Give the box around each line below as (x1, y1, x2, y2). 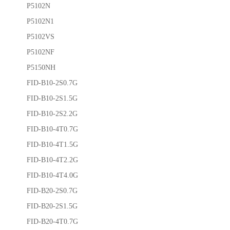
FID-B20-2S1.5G (27, 201, 78, 210)
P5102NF (27, 47, 54, 56)
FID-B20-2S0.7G (27, 186, 78, 195)
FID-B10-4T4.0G (27, 170, 78, 179)
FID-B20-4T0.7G (27, 217, 78, 225)
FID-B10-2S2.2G (27, 109, 78, 118)
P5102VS (27, 32, 54, 41)
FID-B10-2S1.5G (27, 93, 78, 102)
